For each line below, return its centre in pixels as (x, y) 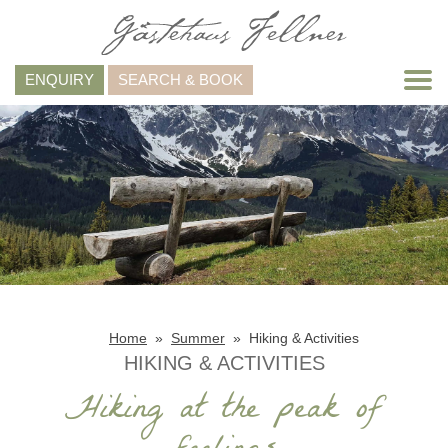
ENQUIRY (59, 79)
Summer (198, 338)
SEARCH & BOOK (180, 79)
